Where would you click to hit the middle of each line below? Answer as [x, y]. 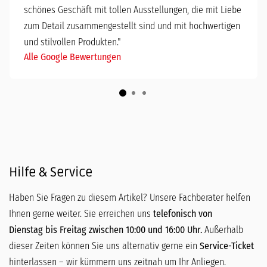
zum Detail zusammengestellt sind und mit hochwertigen [132, 26]
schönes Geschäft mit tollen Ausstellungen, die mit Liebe [133, 10]
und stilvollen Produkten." [72, 42]
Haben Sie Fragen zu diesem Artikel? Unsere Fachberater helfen [130, 197]
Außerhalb [223, 229]
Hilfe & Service [51, 172]
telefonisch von [181, 213]
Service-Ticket [227, 246]
